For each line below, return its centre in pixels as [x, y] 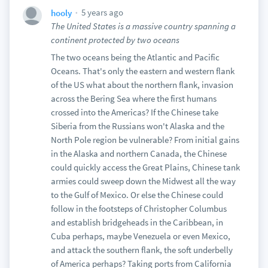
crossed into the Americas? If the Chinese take [134, 112]
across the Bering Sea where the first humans [133, 98]
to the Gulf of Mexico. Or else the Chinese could [137, 195]
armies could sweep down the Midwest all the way [143, 181]
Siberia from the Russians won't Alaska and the [137, 126]
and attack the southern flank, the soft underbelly [141, 250]
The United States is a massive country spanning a [143, 26]
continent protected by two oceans [115, 40]
